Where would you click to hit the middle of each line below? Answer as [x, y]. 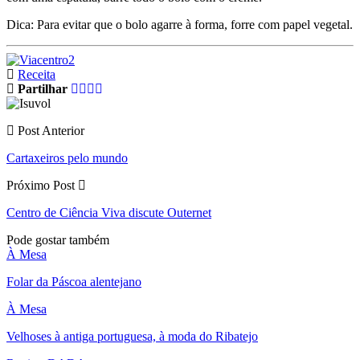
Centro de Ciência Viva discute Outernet [109, 212]
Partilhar [43, 88]
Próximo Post [42, 185]
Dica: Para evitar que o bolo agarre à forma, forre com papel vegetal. [180, 24]
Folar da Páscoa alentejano [74, 281]
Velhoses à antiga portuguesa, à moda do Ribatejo [132, 336]
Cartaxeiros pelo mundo [67, 157]
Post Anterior [49, 130]
